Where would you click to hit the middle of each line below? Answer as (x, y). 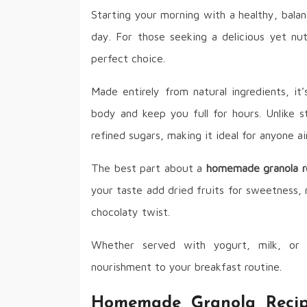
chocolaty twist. (131, 212)
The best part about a (149, 168)
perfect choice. (128, 59)
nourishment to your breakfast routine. (186, 267)
